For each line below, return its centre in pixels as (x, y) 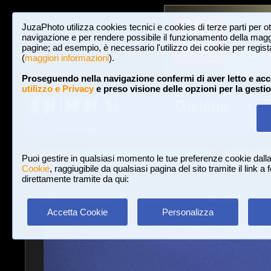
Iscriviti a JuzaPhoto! (151, 157)
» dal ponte (218, 199)
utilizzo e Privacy (58, 89)
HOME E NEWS (74, 130)
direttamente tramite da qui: (75, 179)
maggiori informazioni (67, 58)
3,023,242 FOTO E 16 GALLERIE (201, 128)
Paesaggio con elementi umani (136, 199)
